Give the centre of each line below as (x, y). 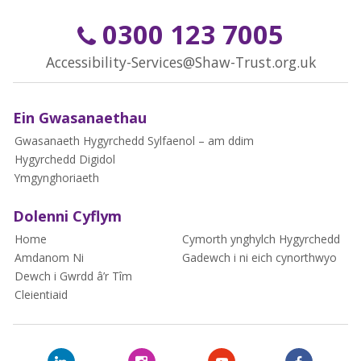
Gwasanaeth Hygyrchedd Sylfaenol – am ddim (134, 140)
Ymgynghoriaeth (56, 177)
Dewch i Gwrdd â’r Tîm (73, 276)
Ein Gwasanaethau (79, 117)
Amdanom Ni (49, 258)
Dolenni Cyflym (67, 216)
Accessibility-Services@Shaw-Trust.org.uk (180, 62)
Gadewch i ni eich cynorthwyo (260, 258)
